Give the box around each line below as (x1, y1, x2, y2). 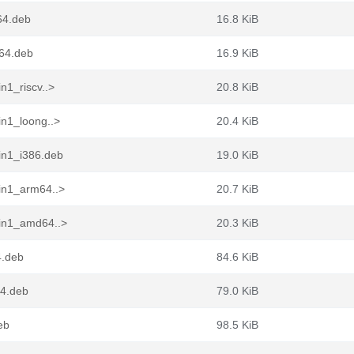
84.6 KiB (217, 250, 258, 263)
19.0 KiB (217, 149, 258, 161)
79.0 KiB (217, 284, 258, 297)
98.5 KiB (217, 318, 258, 331)
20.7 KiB (217, 183, 258, 195)
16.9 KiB (217, 47, 258, 59)
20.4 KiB (217, 115, 258, 127)
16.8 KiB (217, 13, 258, 25)
